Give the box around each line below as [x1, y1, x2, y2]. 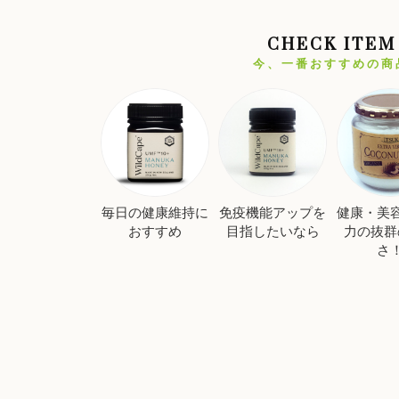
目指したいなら [225, 223, 320, 239]
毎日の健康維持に [101, 204, 208, 220]
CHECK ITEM [266, 22, 396, 65]
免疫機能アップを [219, 204, 327, 220]
